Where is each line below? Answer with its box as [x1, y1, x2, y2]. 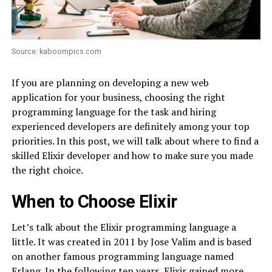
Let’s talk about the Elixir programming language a [11, 220, 236, 234]
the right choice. [11, 163, 83, 177]
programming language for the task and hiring [11, 104, 216, 118]
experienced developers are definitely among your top [11, 119, 250, 133]
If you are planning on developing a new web [11, 75, 209, 89]
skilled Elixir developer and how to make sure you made [11, 148, 253, 162]
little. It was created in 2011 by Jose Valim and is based [11, 234, 251, 248]
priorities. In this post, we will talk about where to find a [11, 134, 259, 148]
